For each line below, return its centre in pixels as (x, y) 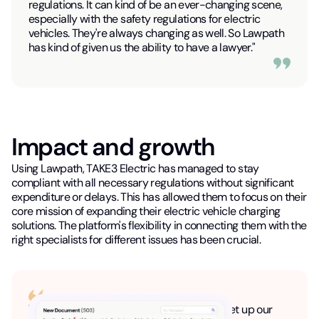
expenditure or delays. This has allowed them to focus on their (159, 197)
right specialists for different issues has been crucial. (136, 240)
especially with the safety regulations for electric (145, 19)
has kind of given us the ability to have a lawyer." (142, 48)
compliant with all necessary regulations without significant (153, 183)
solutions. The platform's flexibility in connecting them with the (159, 226)
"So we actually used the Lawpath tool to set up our (151, 310)
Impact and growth (113, 147)
